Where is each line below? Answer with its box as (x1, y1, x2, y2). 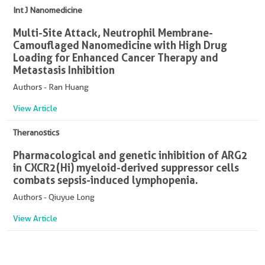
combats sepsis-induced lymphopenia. (13, 173, 198, 186)
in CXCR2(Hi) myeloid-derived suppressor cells (13, 161, 239, 174)
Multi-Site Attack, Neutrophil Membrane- (13, 26, 213, 39)
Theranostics (13, 128, 59, 137)
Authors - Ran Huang (13, 82, 89, 92)
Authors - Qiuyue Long (13, 192, 95, 202)
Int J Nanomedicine (13, 5, 82, 15)
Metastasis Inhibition (13, 63, 115, 76)
